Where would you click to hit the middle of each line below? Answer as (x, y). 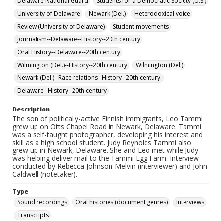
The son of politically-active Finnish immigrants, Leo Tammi (108, 119)
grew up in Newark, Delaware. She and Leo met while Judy (105, 150)
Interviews (190, 202)
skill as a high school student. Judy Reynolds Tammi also (102, 142)
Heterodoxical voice (162, 14)
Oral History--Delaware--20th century (69, 52)
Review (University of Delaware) (61, 26)
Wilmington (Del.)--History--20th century (72, 65)
